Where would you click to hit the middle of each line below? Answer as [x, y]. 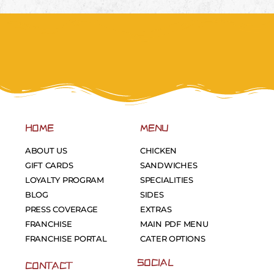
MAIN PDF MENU [174, 224]
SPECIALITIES [167, 180]
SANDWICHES [169, 165]
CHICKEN [159, 150]
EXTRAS [156, 209]
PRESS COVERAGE [62, 209]
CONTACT [49, 265]
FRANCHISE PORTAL [66, 238]
